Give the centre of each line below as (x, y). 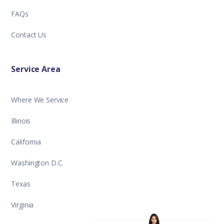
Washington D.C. (37, 163)
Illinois (21, 121)
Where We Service (40, 100)
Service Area (36, 69)
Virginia (22, 205)
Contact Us (29, 35)
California (26, 142)
